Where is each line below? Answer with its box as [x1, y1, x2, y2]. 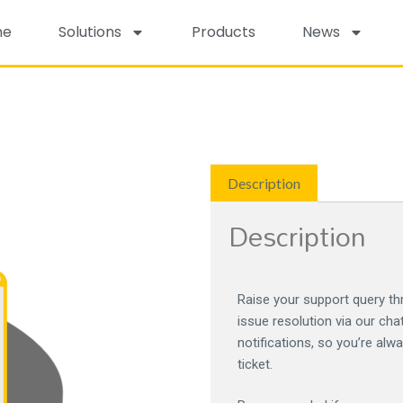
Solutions [58, 22, 121, 42]
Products [191, 22, 255, 42]
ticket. [237, 356, 273, 373]
